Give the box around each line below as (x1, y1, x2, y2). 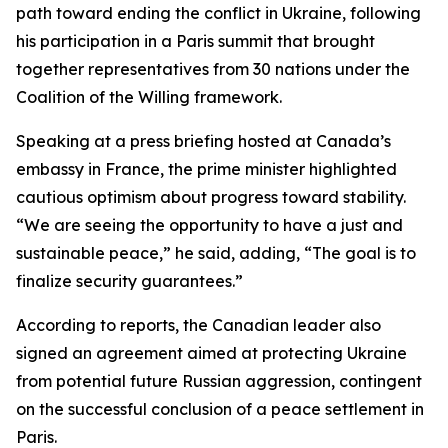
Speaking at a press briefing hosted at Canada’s (16, 131, 391, 151)
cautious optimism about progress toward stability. (16, 187, 406, 207)
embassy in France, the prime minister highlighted (16, 159, 397, 179)
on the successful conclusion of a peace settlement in (16, 399, 424, 419)
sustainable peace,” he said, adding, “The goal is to (16, 243, 416, 263)
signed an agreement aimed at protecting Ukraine (16, 343, 407, 363)
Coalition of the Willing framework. (16, 87, 282, 107)
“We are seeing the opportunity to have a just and (16, 215, 403, 235)
